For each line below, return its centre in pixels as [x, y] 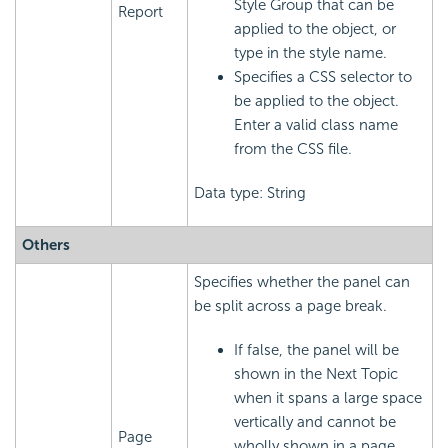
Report [140, 12]
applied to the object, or [315, 29]
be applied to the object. [316, 101]
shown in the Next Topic [316, 374]
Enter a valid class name [316, 125]
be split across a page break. [290, 306]
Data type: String [250, 193]
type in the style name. [310, 53]
